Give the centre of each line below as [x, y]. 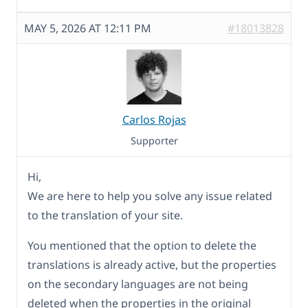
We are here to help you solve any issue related [150, 196]
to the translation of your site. [105, 215]
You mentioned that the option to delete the [142, 245]
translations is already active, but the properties [152, 264]
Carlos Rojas [154, 119]
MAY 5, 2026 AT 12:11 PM [88, 28]
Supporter [154, 140]
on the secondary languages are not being [138, 284]
